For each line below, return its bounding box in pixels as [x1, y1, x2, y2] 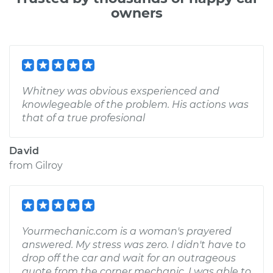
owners [110, 5, 163, 21]
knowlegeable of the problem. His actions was [22, 99, 249, 110]
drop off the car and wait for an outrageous [22, 252, 236, 264]
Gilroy [35, 160, 63, 171]
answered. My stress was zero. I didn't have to [22, 239, 246, 250]
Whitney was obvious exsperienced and [22, 85, 219, 97]
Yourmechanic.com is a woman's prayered [22, 225, 232, 237]
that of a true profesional [22, 112, 145, 124]
